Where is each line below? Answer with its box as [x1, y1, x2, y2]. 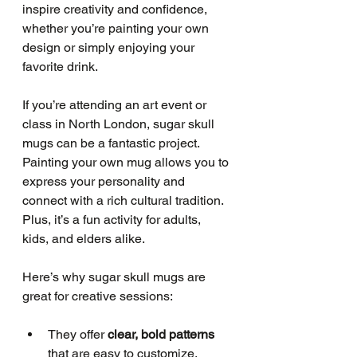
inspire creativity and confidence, [22, 2, 210, 17]
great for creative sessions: [22, 288, 173, 304]
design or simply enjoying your [22, 40, 198, 55]
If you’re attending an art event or [22, 97, 210, 112]
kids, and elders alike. [22, 231, 145, 246]
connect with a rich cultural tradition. [22, 193, 226, 208]
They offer [48, 327, 108, 342]
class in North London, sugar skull [22, 116, 218, 131]
